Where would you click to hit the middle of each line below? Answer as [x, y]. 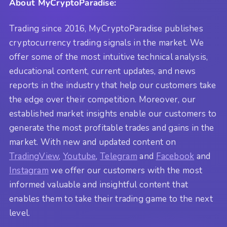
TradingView [34, 156]
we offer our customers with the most [125, 170]
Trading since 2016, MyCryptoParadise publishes [106, 28]
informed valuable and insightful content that [99, 184]
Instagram [29, 170]
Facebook [175, 156]
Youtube [80, 156]
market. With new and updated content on [93, 142]
